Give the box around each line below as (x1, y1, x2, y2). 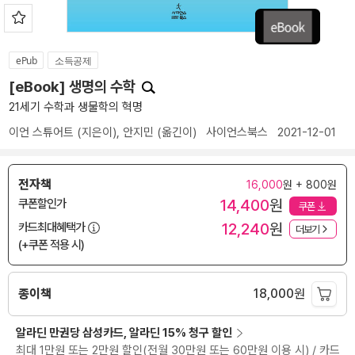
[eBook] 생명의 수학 (9, 78, 139, 96)
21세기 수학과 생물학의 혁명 (9, 100, 143, 114)
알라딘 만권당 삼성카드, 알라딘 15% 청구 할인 (16, 326, 232, 341)
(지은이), (74, 125, 123, 139)
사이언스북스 (206, 125, 268, 139)
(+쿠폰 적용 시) (18, 238, 84, 253)
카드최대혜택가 (18, 220, 85, 235)
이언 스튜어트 (9, 125, 74, 139)
